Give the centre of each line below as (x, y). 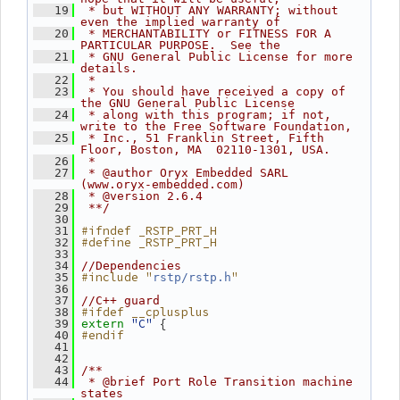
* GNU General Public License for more (217, 57)
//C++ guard (121, 300)
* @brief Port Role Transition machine (217, 382)
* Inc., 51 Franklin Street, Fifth (203, 138)
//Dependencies (131, 266)
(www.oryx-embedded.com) (162, 184)
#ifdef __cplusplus (146, 312)
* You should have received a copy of (213, 92)
